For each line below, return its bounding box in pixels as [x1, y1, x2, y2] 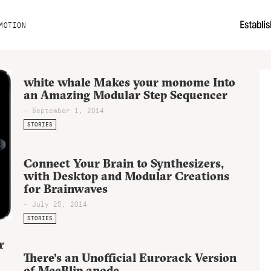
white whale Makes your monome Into [24, 74, 235, 90]
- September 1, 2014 [24, 105, 104, 115]
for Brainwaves [24, 181, 108, 196]
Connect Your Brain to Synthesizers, [24, 155, 224, 171]
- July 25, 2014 [24, 198, 87, 209]
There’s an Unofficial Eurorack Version [24, 250, 237, 265]
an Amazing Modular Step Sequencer [24, 87, 227, 102]
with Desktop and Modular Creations [24, 168, 229, 183]
